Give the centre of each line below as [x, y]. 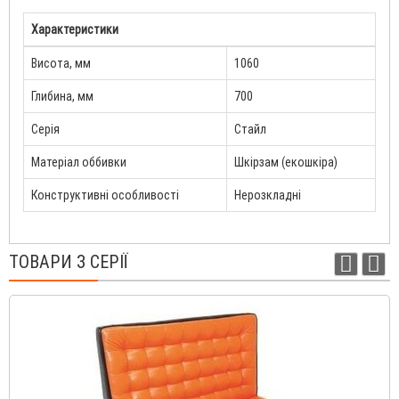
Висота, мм [61, 63]
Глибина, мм [62, 96]
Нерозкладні [268, 195]
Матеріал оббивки [79, 162]
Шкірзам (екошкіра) [286, 162]
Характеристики [75, 29]
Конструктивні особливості [105, 195]
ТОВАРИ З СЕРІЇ [68, 261]
